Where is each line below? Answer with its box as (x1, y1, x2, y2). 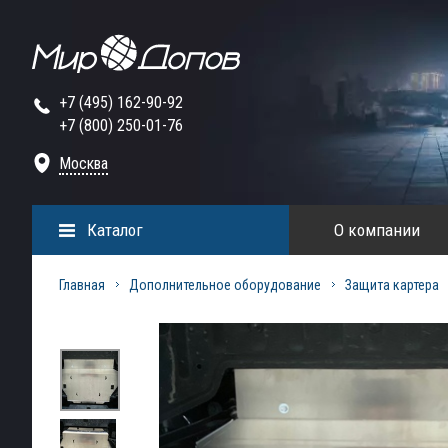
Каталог (87, 220, 143, 240)
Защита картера (345, 277, 439, 293)
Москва (59, 154, 108, 173)
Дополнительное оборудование (129, 277, 321, 293)
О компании (333, 220, 420, 240)
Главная (59, 277, 105, 293)
